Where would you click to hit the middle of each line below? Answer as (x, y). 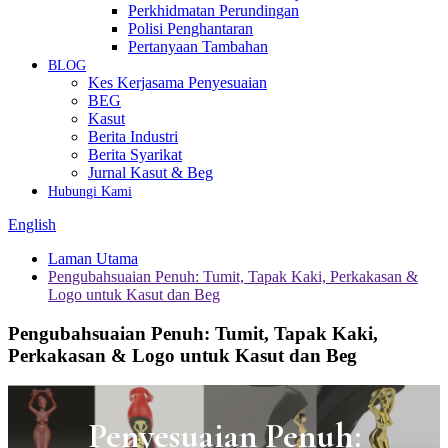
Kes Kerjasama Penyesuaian (177, 82)
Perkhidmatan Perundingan (213, 10)
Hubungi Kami (90, 191)
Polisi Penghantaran (190, 28)
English (32, 224)
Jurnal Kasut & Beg (150, 172)
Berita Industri (133, 136)
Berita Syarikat (135, 154)
